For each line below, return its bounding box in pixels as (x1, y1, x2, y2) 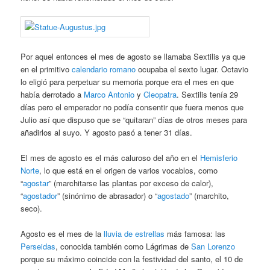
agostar (23, 177, 49, 189)
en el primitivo (20, 63, 72, 75)
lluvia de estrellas (104, 228, 165, 240)
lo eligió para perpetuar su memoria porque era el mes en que (20, 75, 234, 87)
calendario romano (72, 63, 136, 75)
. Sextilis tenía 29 (177, 88, 239, 100)
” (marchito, (189, 189, 230, 201)
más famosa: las (165, 228, 226, 240)
